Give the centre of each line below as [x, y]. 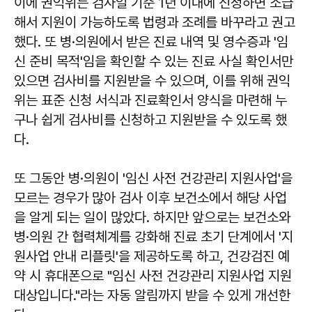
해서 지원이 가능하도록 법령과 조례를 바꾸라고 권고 [155, 22]
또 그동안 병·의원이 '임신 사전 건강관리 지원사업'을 [153, 178]
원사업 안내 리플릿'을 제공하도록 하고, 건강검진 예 [152, 256]
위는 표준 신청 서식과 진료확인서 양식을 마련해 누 [150, 100]
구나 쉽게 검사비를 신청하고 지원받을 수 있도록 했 [150, 119]
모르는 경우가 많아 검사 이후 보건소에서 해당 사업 [150, 197]
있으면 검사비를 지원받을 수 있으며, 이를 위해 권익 [152, 80]
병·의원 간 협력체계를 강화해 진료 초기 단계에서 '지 [154, 236]
